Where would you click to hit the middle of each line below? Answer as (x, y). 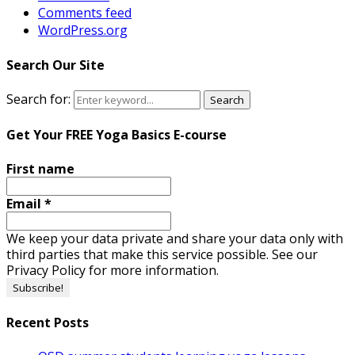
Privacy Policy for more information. (113, 270)
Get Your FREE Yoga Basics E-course (116, 135)
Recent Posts (48, 322)
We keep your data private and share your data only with (175, 238)
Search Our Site (55, 65)
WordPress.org (83, 31)
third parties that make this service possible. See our (162, 254)
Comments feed (85, 13)
